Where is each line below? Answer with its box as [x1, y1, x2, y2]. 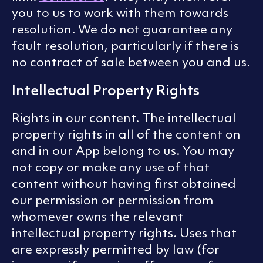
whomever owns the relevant [12, 208, 183, 225]
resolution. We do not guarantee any [12, 21, 232, 38]
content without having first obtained [12, 176, 236, 192]
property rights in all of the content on [12, 126, 241, 143]
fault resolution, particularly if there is [12, 38, 239, 54]
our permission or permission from [12, 192, 214, 208]
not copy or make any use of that [12, 159, 210, 176]
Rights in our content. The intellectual [12, 110, 236, 126]
